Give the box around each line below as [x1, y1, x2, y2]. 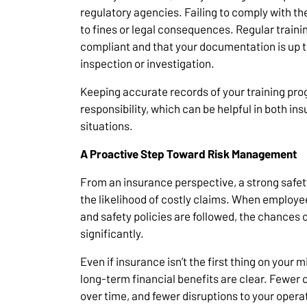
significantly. [80, 226, 144, 241]
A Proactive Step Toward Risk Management [80, 147, 297, 161]
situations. [80, 119, 133, 133]
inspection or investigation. [80, 56, 214, 71]
